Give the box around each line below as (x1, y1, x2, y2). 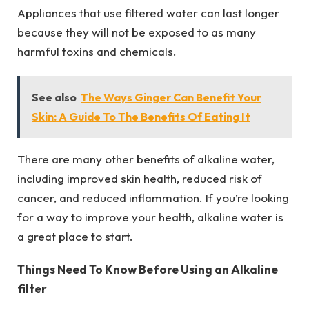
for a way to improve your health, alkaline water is (17, 209, 283, 224)
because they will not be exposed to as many (17, 25, 256, 40)
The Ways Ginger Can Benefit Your (81, 90, 261, 104)
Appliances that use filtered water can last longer (17, 6, 279, 21)
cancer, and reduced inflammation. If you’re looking (17, 190, 289, 205)
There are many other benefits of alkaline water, (17, 151, 275, 166)
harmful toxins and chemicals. (17, 44, 177, 59)
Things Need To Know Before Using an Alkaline (17, 261, 278, 277)
